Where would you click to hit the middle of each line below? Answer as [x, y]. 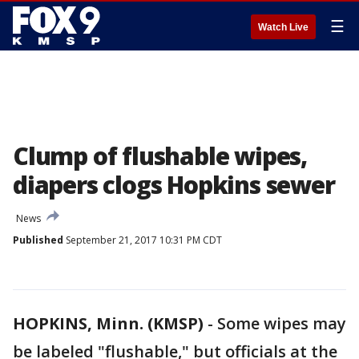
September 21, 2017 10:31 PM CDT [143, 240]
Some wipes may [282, 323]
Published [38, 240]
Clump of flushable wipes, [160, 156]
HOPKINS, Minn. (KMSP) [108, 323]
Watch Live [283, 27]
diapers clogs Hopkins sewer [174, 185]
